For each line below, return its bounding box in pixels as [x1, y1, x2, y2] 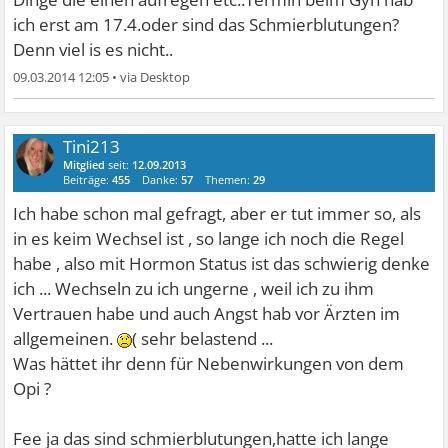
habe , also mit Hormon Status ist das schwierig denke [13, 252, 431, 276]
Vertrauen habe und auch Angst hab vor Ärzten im [13, 302, 401, 326]
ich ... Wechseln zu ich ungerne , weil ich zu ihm [13, 277, 375, 301]
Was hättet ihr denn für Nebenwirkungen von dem [13, 352, 405, 376]
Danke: [142, 172, 182, 188]
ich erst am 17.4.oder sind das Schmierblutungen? [13, 13, 400, 37]
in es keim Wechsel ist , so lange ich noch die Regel [13, 227, 405, 251]
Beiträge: [63, 172, 113, 188]
